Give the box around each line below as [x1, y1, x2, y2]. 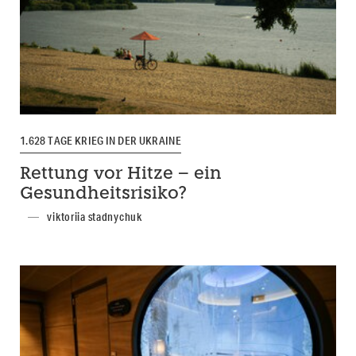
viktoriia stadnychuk [47, 210, 142, 225]
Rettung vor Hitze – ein [20, 166, 222, 184]
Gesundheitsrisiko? [20, 186, 187, 203]
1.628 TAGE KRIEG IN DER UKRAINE [20, 133, 182, 148]
